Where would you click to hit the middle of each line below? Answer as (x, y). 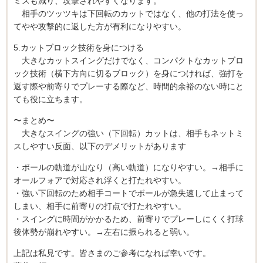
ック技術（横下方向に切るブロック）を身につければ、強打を (129, 74)
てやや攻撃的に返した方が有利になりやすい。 (100, 27)
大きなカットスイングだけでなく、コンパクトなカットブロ (129, 61)
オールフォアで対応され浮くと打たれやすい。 (100, 181)
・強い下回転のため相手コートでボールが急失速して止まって (129, 193)
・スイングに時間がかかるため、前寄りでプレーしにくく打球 (129, 219)
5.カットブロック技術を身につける (79, 48)
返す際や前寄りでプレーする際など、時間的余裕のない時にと (129, 87)
